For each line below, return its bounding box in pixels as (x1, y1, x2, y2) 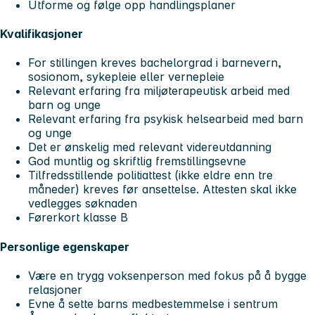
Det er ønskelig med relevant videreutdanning (28, 140, 271, 155)
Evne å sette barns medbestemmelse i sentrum (28, 296, 278, 311)
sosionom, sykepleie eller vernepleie (28, 70, 224, 84)
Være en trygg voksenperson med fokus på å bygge (28, 268, 307, 283)
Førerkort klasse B (28, 210, 128, 225)
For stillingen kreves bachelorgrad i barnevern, (28, 56, 281, 70)
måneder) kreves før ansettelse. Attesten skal (28, 182, 276, 197)
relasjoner (28, 282, 82, 297)
